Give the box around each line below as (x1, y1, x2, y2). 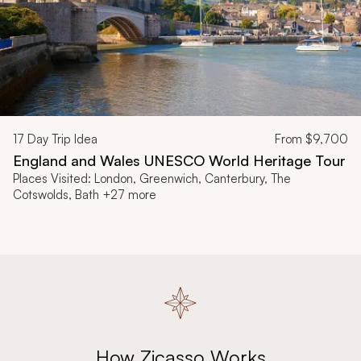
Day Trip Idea (24, 131, 98, 147)
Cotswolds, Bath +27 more (13, 187, 156, 203)
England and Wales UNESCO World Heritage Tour (13, 151, 346, 170)
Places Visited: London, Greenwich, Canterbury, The (13, 171, 291, 187)
